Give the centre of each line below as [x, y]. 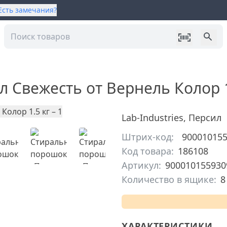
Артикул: [141, 165]
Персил [205, 118]
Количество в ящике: [169, 179]
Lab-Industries [153, 118]
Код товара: [148, 151]
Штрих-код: [148, 137]
